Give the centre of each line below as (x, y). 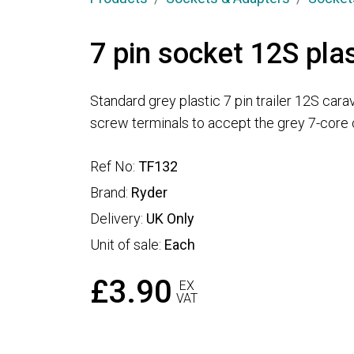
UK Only (170, 219)
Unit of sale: (127, 245)
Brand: (111, 193)
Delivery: (118, 219)
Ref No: (114, 167)
